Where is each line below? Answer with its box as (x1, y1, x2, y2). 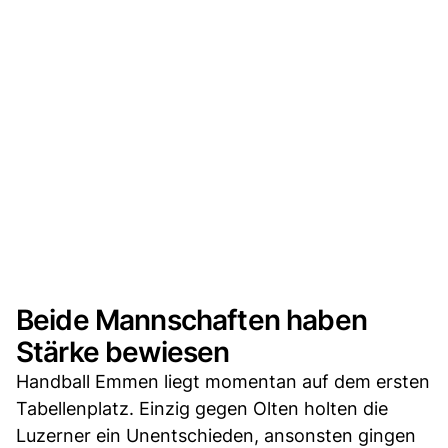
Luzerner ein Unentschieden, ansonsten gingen (16, 424, 416, 446)
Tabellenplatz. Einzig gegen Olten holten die (16, 397, 388, 419)
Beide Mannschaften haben (16, 302, 367, 337)
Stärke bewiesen (16, 334, 230, 369)
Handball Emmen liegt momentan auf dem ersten (16, 370, 430, 392)
